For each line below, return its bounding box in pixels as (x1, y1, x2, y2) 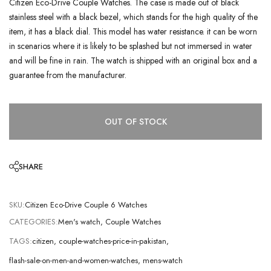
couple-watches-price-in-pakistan (59, 235, 166, 247)
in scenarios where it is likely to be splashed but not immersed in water (9, 39, 252, 52)
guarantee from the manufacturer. (9, 68, 126, 81)
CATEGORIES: (9, 216, 58, 227)
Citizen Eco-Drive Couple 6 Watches (25, 198, 147, 211)
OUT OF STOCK (104, 116, 167, 128)
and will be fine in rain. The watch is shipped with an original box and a (9, 54, 257, 67)
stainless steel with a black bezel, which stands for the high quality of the (9, 10, 258, 23)
